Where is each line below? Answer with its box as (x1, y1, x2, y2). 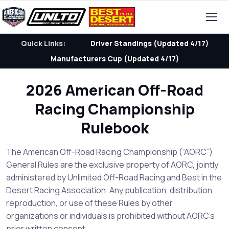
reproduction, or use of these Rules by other (6, 197, 173, 209)
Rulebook (80, 118, 149, 138)
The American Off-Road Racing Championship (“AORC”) (6, 146, 213, 157)
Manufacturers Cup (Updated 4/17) (50, 54, 179, 63)
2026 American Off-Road (26, 80, 203, 100)
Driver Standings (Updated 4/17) (90, 38, 209, 48)
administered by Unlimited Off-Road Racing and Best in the (6, 172, 222, 183)
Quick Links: (20, 38, 66, 48)
